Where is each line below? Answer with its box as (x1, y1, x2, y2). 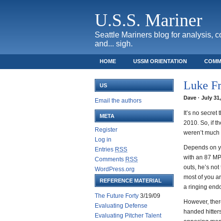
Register (95, 126, 117, 133)
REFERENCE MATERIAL (100, 178, 162, 184)
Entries (95, 146, 115, 153)
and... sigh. (95, 39, 133, 48)
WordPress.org (95, 166, 135, 173)
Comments (95, 156, 125, 163)
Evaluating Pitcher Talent (95, 212, 161, 219)
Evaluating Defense (95, 202, 147, 209)
